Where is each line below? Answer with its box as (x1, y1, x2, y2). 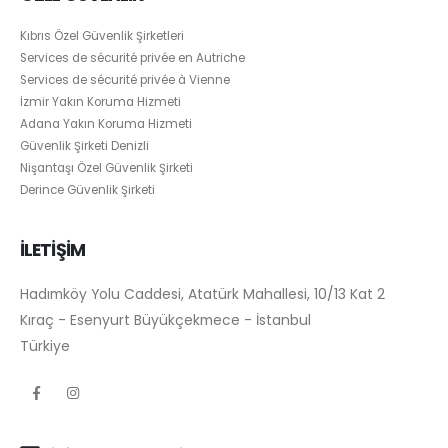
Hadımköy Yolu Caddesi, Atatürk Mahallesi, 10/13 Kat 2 (20, 284, 385, 305)
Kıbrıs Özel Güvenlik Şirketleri (20, 27, 184, 44)
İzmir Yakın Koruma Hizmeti (20, 93, 181, 110)
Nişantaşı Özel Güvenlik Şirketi (20, 159, 193, 176)
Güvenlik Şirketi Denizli (20, 137, 149, 154)
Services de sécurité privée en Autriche (20, 49, 245, 66)
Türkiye (20, 336, 70, 357)
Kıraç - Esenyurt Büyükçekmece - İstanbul (20, 310, 311, 331)
